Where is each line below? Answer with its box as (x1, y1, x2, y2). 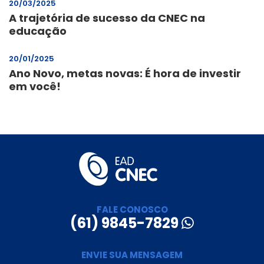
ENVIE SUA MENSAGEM (81, 249, 183, 262)
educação (9, 23, 67, 38)
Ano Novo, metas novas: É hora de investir (9, 65, 241, 81)
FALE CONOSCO (96, 203, 168, 216)
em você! (9, 78, 61, 94)
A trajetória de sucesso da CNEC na (9, 10, 205, 25)
